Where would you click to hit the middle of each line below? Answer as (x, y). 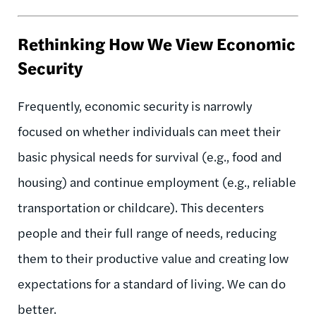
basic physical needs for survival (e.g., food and (150, 156)
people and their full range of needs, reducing (147, 232)
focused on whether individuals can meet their (149, 130)
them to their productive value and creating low (153, 257)
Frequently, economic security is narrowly (135, 105)
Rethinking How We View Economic (157, 43)
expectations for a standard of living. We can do (152, 283)
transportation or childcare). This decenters (141, 207)
